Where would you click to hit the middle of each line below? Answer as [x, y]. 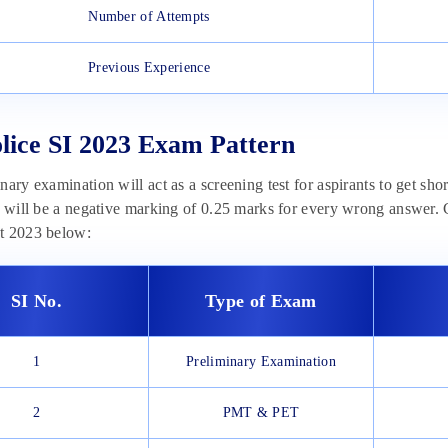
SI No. [36, 301]
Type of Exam [261, 301]
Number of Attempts [149, 17]
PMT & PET [261, 413]
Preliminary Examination [261, 362]
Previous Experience [149, 68]
